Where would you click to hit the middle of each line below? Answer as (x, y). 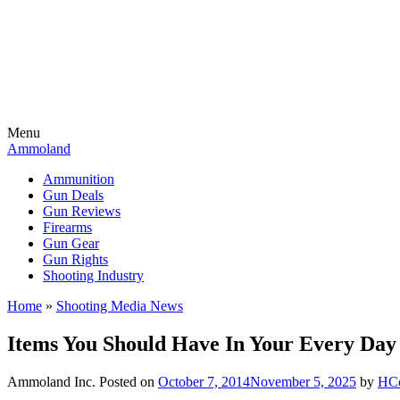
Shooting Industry (93, 275)
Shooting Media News (120, 306)
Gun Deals (73, 195)
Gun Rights (75, 259)
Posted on (129, 381)
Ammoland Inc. (51, 381)
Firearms (67, 227)
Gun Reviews (82, 211)
